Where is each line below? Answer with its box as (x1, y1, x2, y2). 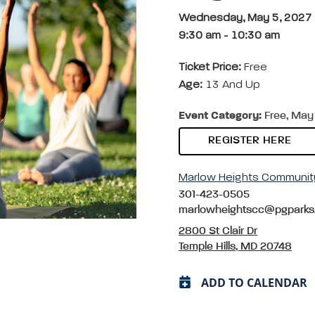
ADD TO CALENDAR (201, 275, 307, 290)
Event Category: (179, 110, 262, 122)
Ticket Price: (179, 62, 244, 73)
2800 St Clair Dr (179, 226, 257, 237)
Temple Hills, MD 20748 (179, 241, 292, 252)
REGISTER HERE (208, 135, 292, 146)
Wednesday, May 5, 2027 (179, 13, 312, 24)
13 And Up (202, 79, 260, 91)
